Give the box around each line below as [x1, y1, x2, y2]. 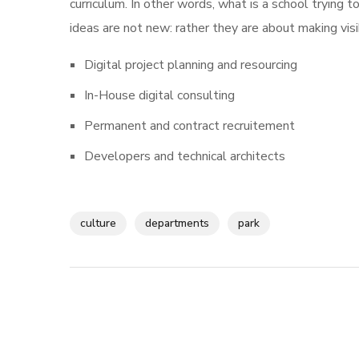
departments [145, 216, 209, 232]
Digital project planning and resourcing [83, 56, 297, 75]
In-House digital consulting [83, 87, 235, 105]
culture [80, 216, 116, 232]
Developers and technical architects [83, 147, 285, 166]
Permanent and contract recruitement [83, 117, 295, 135]
